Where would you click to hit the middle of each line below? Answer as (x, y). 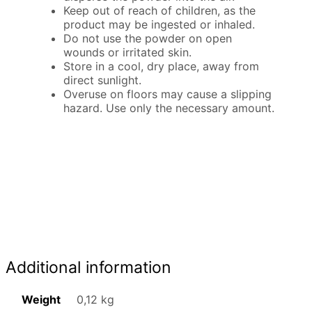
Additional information (88, 267)
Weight (41, 299)
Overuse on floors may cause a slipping (168, 94)
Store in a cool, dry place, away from (162, 67)
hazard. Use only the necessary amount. (169, 108)
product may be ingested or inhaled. (159, 25)
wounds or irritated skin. (128, 53)
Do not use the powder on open (148, 39)
